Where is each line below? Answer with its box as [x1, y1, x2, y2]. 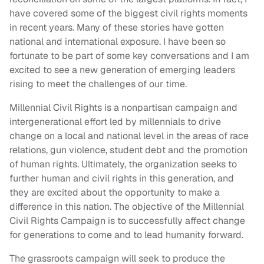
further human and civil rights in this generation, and [9, 172, 234, 185]
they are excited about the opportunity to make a [9, 186, 220, 199]
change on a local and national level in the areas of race [9, 130, 249, 143]
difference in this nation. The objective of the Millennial [9, 200, 244, 213]
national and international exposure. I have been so [9, 35, 226, 48]
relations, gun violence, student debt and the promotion [9, 144, 247, 157]
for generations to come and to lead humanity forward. [9, 229, 243, 242]
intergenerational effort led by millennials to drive [9, 115, 221, 128]
